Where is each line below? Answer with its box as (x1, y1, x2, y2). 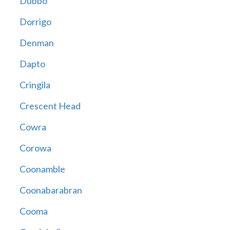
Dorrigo (19, 16, 51, 28)
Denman (19, 37, 54, 49)
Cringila (19, 79, 50, 91)
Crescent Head (19, 100, 81, 112)
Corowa (19, 142, 51, 154)
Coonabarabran (19, 184, 82, 196)
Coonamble (19, 163, 65, 175)
